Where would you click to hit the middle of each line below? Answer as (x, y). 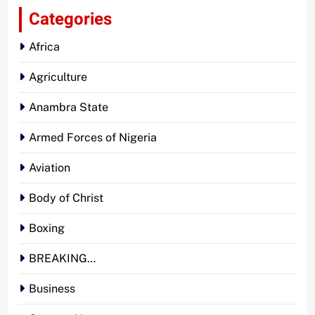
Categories (70, 19)
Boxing (47, 228)
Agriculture (58, 77)
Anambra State (69, 107)
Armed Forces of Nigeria (93, 137)
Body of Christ (66, 198)
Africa (44, 46)
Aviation (50, 167)
